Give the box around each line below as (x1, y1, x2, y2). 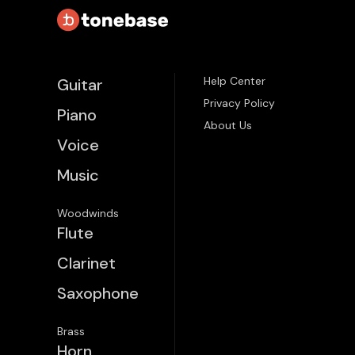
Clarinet (57, 253, 116, 274)
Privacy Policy (204, 96, 275, 111)
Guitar (57, 74, 103, 96)
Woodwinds (57, 206, 119, 221)
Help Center (204, 74, 265, 89)
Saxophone (57, 283, 139, 304)
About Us (204, 118, 252, 133)
